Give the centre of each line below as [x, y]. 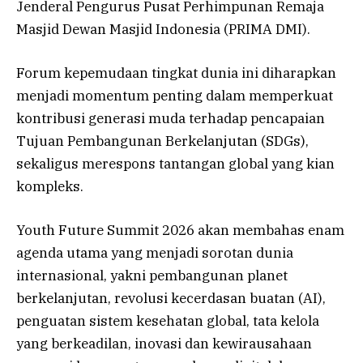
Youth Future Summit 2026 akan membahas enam [180, 231]
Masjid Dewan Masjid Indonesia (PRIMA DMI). [163, 29]
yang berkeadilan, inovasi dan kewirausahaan [164, 344]
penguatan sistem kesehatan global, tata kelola [168, 321]
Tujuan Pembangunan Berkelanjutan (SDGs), [162, 141]
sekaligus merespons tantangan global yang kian [175, 164]
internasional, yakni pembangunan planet [152, 276]
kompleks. [50, 187]
